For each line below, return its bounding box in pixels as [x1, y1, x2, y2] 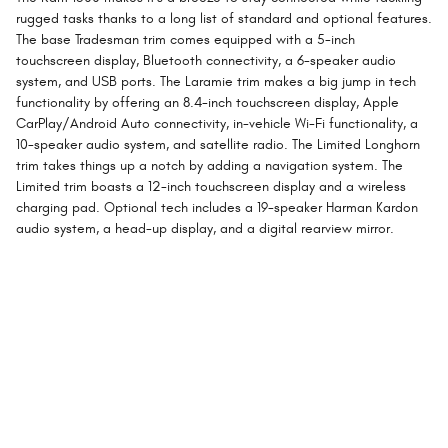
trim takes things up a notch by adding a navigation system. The [16, 157, 403, 175]
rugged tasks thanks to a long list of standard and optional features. [16, 10, 432, 28]
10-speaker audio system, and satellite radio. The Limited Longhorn [16, 136, 420, 154]
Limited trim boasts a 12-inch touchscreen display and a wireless [16, 178, 406, 196]
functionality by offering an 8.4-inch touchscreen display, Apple [16, 94, 399, 112]
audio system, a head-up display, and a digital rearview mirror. [16, 220, 394, 238]
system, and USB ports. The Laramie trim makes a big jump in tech [16, 73, 416, 91]
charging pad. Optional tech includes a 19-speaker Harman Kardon [16, 199, 418, 217]
